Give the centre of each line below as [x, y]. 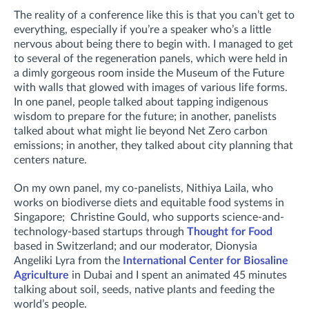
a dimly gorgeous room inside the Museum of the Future [149, 73]
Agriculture [41, 275]
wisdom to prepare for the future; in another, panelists [145, 116]
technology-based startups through [100, 231]
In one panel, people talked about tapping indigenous [141, 102]
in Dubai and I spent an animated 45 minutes [178, 275]
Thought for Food [230, 231]
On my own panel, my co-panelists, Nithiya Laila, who [143, 188]
